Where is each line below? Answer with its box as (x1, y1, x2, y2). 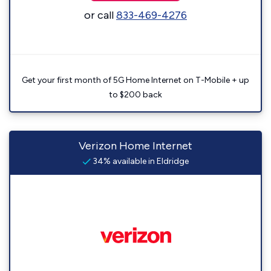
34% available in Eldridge (91, 156, 189, 166)
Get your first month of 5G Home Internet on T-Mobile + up (22, 75, 249, 85)
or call (84, 8, 116, 22)
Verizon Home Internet (79, 139, 192, 152)
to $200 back (109, 90, 162, 100)
